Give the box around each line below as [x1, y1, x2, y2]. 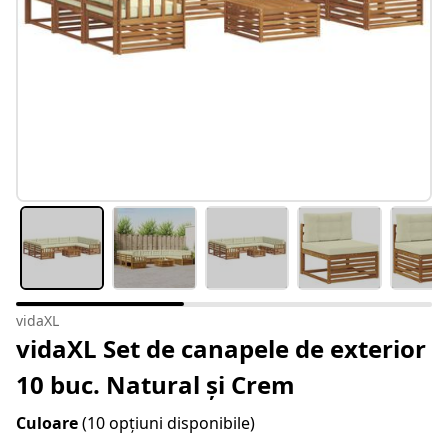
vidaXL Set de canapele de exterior [16, 332, 426, 366]
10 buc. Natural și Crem [16, 368, 295, 402]
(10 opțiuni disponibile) [82, 412, 255, 435]
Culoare [16, 412, 82, 435]
